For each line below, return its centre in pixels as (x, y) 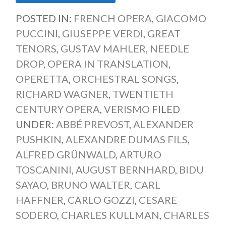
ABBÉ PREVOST (92, 124)
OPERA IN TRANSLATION (108, 64)
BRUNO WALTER (90, 185)
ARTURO (140, 155)
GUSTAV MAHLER (103, 49)
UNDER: (36, 124)
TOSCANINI (43, 170)
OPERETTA (42, 79)
